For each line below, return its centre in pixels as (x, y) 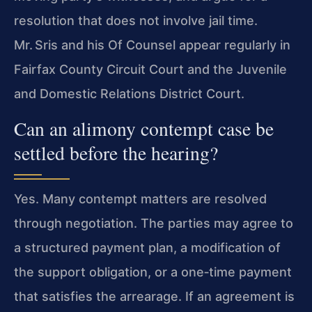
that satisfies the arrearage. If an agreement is (154, 296)
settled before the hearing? (116, 153)
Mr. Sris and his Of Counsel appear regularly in (152, 45)
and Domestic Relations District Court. (129, 94)
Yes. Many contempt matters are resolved (140, 198)
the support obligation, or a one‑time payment (153, 272)
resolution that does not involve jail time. (136, 21)
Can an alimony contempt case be (144, 128)
